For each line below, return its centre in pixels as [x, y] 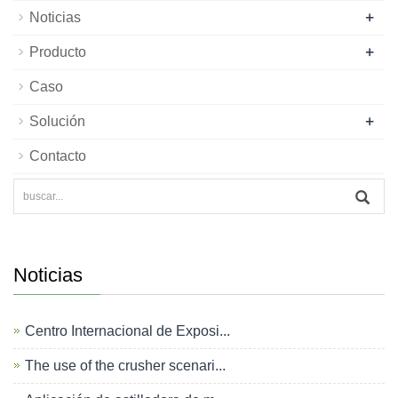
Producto [58, 52]
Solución [57, 121]
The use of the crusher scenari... [125, 366]
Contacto [58, 156]
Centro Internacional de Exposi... [127, 331]
